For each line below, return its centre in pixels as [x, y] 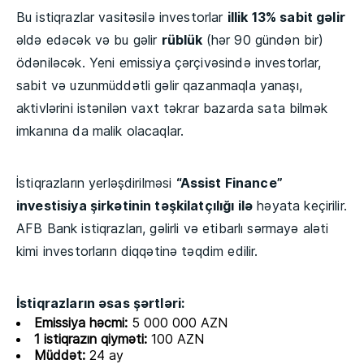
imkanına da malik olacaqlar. [100, 131]
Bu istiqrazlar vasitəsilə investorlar [122, 17]
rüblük [184, 40]
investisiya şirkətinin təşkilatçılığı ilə [135, 206]
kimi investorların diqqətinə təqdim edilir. [137, 251]
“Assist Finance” [229, 183]
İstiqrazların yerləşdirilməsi [96, 183]
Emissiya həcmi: [81, 323]
